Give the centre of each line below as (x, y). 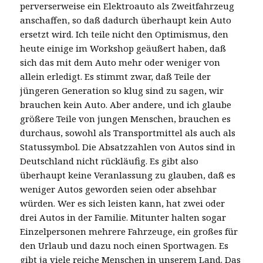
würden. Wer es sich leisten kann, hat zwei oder (123, 203)
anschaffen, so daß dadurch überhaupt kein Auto (126, 20)
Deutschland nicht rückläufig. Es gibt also (109, 161)
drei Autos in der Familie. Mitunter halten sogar (123, 217)
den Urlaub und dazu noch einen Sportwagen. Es (124, 245)
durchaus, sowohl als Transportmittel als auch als (128, 132)
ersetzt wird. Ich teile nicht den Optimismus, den (124, 34)
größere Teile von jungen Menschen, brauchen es (126, 118)
